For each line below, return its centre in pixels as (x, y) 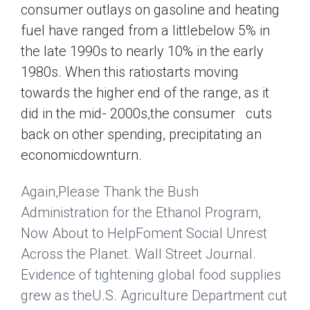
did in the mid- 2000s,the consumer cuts (146, 114)
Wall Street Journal (194, 254)
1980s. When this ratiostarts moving (130, 72)
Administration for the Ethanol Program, (141, 212)
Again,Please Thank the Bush (110, 191)
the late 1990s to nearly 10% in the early (142, 52)
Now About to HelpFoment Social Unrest (144, 233)
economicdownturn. (81, 155)
